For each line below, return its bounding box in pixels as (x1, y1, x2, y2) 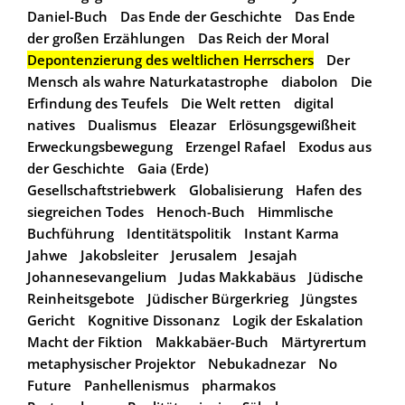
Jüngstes (301, 288, 357, 307)
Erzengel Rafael (185, 137, 286, 155)
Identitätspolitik (127, 223, 231, 242)
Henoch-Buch (156, 202, 245, 221)
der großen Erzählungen (27, 28, 185, 47)
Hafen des (296, 180, 362, 199)
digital (294, 93, 334, 112)
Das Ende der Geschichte (120, 6, 282, 25)
